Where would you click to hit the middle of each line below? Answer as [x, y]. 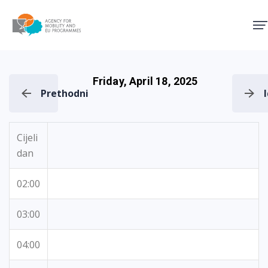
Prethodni [65, 93]
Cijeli [27, 138]
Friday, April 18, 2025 [145, 81]
